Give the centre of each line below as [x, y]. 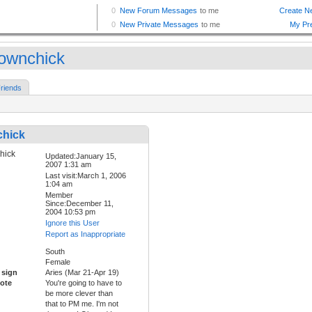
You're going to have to [84, 283]
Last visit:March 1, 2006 [86, 176]
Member [59, 195]
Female [58, 262]
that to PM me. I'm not [82, 304]
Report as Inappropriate [85, 234]
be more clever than [79, 294]
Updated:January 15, [81, 156]
